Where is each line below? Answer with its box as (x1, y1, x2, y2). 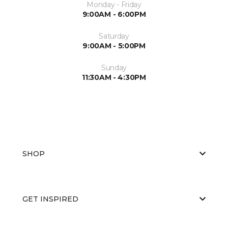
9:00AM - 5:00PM (82, 41, 146, 50)
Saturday (99, 31, 129, 41)
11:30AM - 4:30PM (82, 72, 146, 82)
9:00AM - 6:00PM (82, 9, 146, 19)
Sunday (101, 63, 127, 72)
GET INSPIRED (22, 194, 78, 204)
